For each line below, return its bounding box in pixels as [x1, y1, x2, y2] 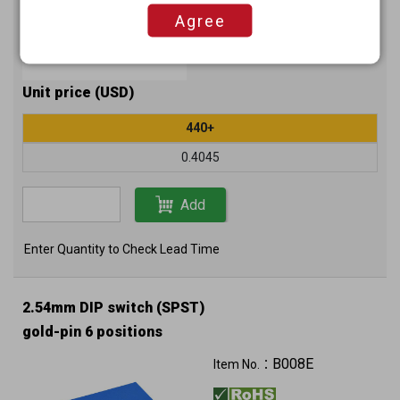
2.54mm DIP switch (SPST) [22, 299, 204, 316]
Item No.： [213, 357, 272, 371]
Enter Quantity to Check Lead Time [24, 242, 220, 256]
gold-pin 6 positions [22, 323, 162, 340]
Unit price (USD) [22, 84, 134, 101]
